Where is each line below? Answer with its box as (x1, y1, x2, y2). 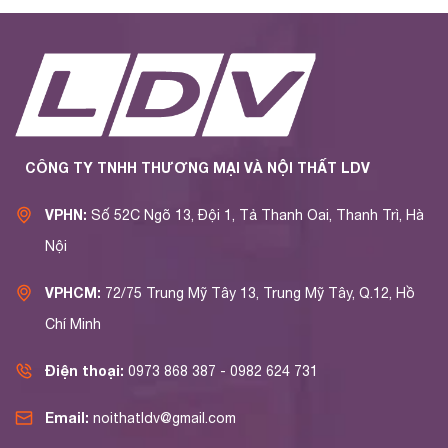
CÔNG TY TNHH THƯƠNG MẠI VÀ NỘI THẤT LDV (25, 159, 370, 177)
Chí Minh (45, 316, 101, 333)
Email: (45, 409, 89, 427)
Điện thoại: (45, 362, 124, 380)
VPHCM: (45, 284, 101, 302)
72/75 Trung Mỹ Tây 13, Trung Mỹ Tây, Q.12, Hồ (101, 285, 415, 302)
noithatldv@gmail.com (93, 410, 236, 427)
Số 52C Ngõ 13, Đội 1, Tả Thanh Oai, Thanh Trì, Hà (87, 207, 424, 224)
